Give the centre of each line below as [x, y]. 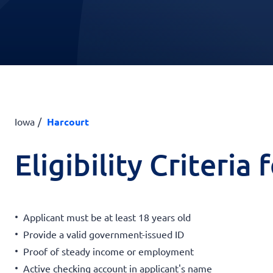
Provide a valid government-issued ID [104, 234]
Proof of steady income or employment [108, 251]
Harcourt [68, 122]
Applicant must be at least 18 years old [107, 217]
